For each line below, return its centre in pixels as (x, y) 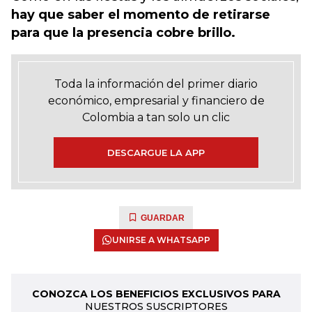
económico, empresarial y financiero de (156, 101)
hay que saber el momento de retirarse (141, 15)
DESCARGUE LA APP (156, 153)
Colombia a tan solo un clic (156, 117)
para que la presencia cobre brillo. (123, 33)
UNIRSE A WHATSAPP (161, 240)
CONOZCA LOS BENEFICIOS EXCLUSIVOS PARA (156, 294)
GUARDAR (163, 218)
